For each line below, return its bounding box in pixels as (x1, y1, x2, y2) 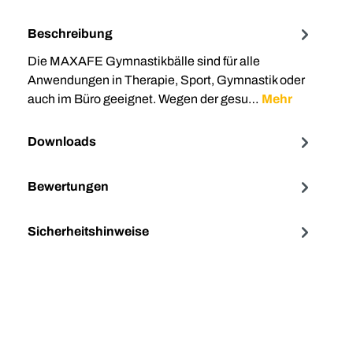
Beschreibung (28, 27, 113, 41)
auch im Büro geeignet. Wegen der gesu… (28, 91, 262, 106)
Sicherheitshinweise (28, 225, 149, 239)
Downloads (28, 135, 96, 149)
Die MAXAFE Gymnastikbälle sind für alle (28, 54, 260, 68)
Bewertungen (28, 180, 109, 194)
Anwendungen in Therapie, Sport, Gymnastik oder (28, 72, 305, 87)
